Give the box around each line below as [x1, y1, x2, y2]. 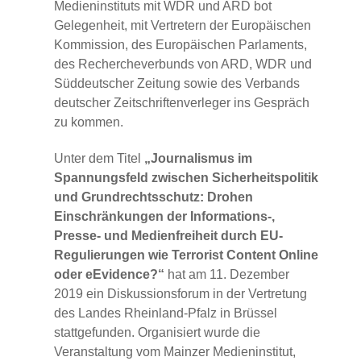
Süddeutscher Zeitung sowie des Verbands [54, 76, 300, 90]
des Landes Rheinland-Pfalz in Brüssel [54, 305, 277, 320]
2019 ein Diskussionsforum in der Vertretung [54, 286, 307, 301]
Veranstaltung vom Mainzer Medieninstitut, [54, 344, 296, 359]
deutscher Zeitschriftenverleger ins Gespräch [54, 95, 309, 110]
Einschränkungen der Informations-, [54, 209, 275, 223]
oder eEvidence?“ [54, 267, 164, 281]
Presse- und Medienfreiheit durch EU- [54, 228, 283, 243]
